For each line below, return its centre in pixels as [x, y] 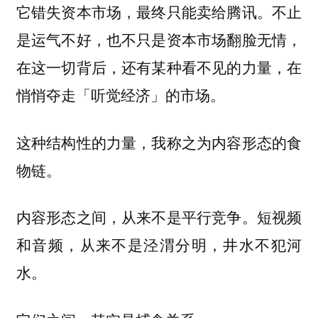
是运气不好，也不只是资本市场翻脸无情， [159, 40]
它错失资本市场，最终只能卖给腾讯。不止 [159, 12]
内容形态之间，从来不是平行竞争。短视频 [159, 217]
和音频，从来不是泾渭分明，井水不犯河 [159, 245]
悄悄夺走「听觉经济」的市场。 [120, 95]
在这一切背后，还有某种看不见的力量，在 [159, 67]
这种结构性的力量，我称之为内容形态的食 [159, 142]
